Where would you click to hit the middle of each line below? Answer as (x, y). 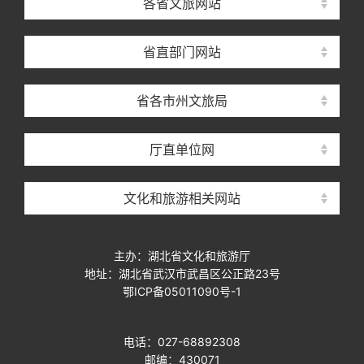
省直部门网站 (182, 52)
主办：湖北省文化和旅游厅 (182, 256)
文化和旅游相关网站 (182, 198)
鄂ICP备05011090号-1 (182, 291)
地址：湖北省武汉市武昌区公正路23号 (182, 273)
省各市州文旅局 (182, 101)
